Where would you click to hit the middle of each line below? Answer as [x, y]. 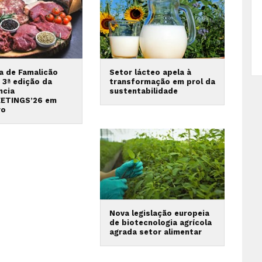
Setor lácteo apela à [150, 73]
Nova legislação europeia [159, 213]
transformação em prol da [162, 82]
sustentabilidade [143, 91]
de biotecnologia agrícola [160, 222]
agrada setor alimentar [155, 232]
